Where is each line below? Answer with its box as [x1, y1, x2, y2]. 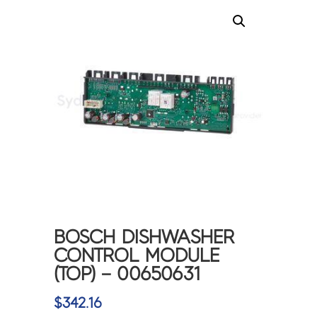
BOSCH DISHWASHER [54, 227, 235, 248]
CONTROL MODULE [54, 246, 220, 266]
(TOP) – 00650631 [54, 264, 201, 284]
